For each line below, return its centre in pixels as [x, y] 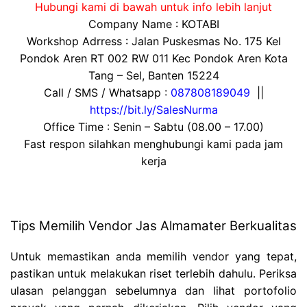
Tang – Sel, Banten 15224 [153, 76]
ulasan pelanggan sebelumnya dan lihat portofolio [153, 291]
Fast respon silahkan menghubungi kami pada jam [153, 144]
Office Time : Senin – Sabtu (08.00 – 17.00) [153, 127]
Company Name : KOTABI [153, 24]
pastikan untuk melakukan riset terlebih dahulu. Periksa [153, 274]
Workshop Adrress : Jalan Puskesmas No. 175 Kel [153, 41]
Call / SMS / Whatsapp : [107, 93]
